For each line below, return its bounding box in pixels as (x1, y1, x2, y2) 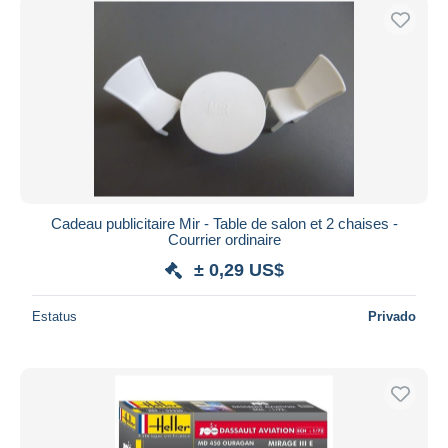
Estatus (32, 308, 77, 324)
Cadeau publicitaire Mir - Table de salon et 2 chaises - (50, 214, 398, 232)
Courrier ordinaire (167, 230, 281, 248)
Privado (368, 308, 416, 324)
